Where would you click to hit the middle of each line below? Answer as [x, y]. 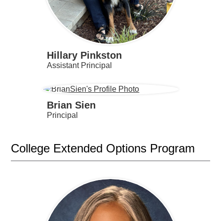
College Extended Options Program [103, 148]
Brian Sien [71, 105]
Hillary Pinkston [84, 55]
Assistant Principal [79, 65]
